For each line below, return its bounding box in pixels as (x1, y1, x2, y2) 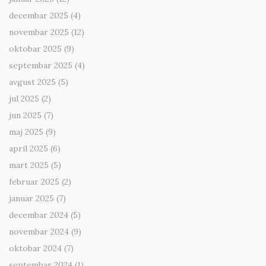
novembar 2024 (9, 226, 69, 237)
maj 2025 (9, 126, 43, 138)
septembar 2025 (9, 60, 72, 71)
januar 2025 (9, 193, 54, 204)
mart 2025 (9, 160, 49, 171)
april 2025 (9, 143, 48, 154)
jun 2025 (9, 110, 42, 121)
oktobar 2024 (9, 243, 62, 254)
